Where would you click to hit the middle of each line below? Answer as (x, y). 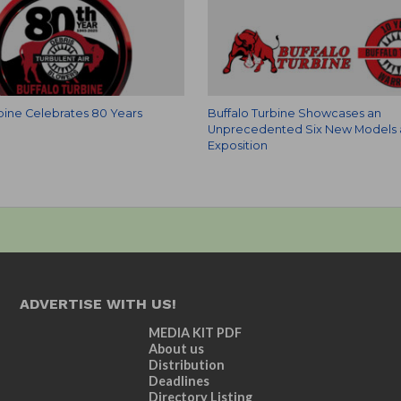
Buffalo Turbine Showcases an (294, 113)
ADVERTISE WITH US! (98, 304)
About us (177, 349)
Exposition (237, 145)
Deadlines (179, 381)
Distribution (187, 365)
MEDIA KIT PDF (196, 333)
